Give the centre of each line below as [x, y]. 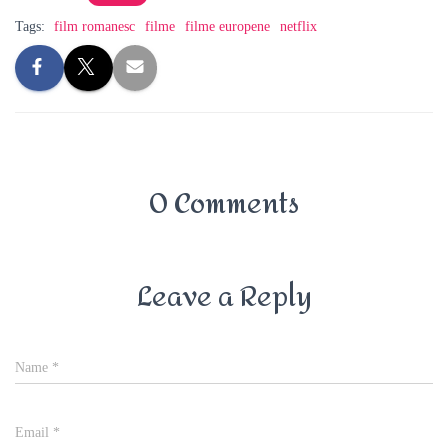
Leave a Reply [224, 297]
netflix [298, 26]
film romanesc [94, 26]
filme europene [227, 26]
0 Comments [224, 204]
